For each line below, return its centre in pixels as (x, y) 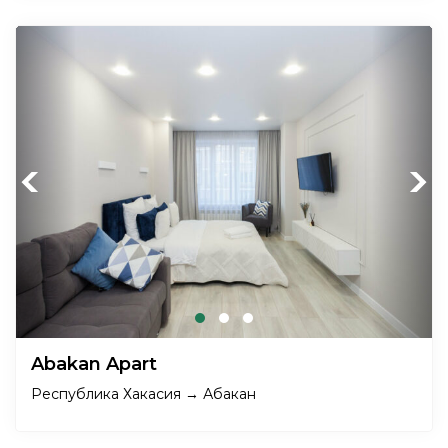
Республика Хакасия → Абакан (143, 394)
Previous (49, 182)
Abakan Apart (96, 364)
